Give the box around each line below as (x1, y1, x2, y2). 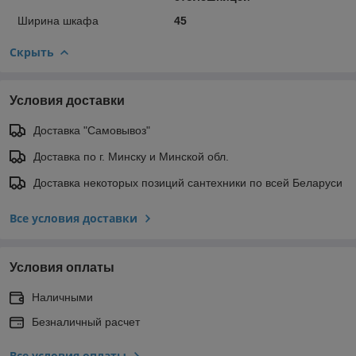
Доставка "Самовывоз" (33, 123, 150, 137)
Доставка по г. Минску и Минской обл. (33, 149, 229, 163)
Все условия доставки (10, 210, 137, 226)
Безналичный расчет (32, 315, 140, 328)
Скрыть (10, 44, 54, 60)
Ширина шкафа (17, 14, 99, 27)
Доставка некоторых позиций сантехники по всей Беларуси (33, 176, 342, 189)
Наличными (32, 290, 93, 304)
